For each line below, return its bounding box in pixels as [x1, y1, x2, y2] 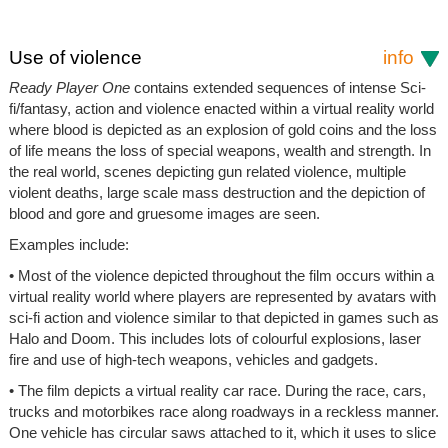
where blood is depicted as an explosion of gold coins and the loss [8, 120, 437, 138]
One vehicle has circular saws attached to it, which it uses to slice [8, 423, 436, 441]
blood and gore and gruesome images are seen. [8, 204, 320, 222]
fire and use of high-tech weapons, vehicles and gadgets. [8, 350, 378, 368]
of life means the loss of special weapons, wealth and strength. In [8, 141, 431, 159]
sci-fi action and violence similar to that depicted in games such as [8, 308, 439, 326]
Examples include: [8, 235, 129, 253]
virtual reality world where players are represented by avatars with [8, 287, 436, 305]
